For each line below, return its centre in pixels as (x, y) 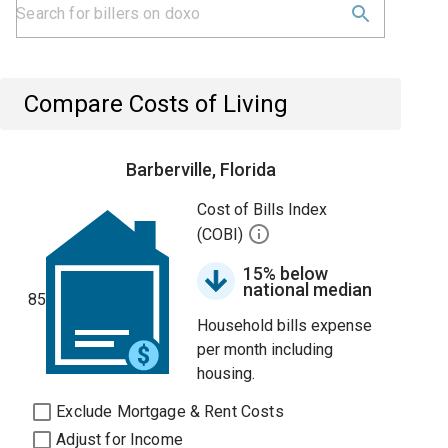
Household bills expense (285, 325)
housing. (226, 373)
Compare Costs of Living (156, 104)
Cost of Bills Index (262, 209)
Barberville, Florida (200, 169)
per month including (265, 349)
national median (308, 289)
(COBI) (222, 235)
